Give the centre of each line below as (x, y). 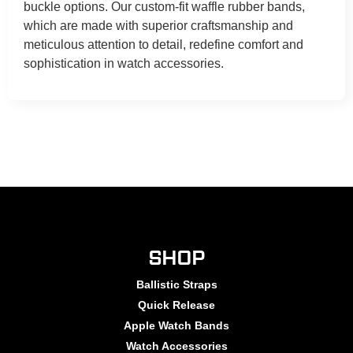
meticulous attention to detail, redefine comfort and (163, 44)
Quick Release (176, 305)
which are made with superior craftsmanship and (158, 25)
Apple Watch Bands (176, 325)
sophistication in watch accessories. (124, 63)
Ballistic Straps (176, 284)
